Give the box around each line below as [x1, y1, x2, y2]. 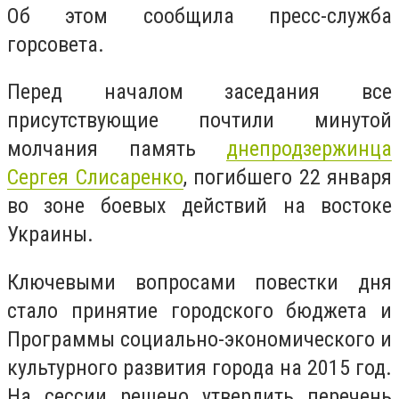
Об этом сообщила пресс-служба [7, 3, 392, 28]
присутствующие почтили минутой [7, 108, 392, 134]
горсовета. [7, 31, 104, 57]
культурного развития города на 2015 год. [7, 354, 392, 380]
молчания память [7, 136, 226, 162]
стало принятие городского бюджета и [7, 297, 392, 323]
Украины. [7, 222, 94, 248]
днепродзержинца [226, 136, 392, 162]
